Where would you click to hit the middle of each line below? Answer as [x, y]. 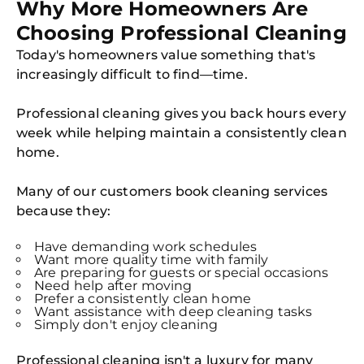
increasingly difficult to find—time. [132, 74]
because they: [64, 211]
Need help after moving [113, 286]
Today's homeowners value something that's [166, 55]
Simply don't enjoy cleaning [126, 325]
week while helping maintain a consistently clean [182, 133]
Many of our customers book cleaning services [172, 191]
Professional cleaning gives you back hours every [181, 113]
